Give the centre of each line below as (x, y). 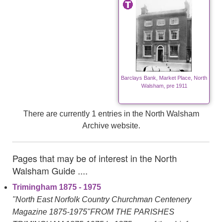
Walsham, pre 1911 (164, 86)
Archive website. (111, 126)
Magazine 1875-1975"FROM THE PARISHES (93, 212)
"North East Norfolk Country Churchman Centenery (102, 200)
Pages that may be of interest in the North (95, 158)
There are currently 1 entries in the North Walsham (111, 114)
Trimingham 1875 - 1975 (57, 187)
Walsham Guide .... (50, 171)
